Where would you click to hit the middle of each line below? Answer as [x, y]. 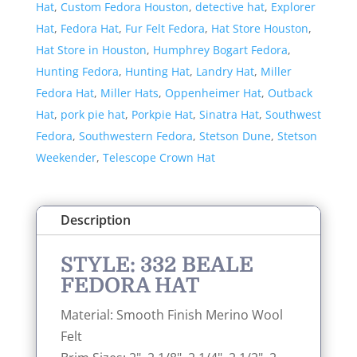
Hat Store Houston [259, 28]
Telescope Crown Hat [159, 157]
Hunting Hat [157, 71]
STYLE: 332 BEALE [157, 265]
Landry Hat [225, 71]
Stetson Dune [235, 136]
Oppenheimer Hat [213, 93]
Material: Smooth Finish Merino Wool [171, 315]
